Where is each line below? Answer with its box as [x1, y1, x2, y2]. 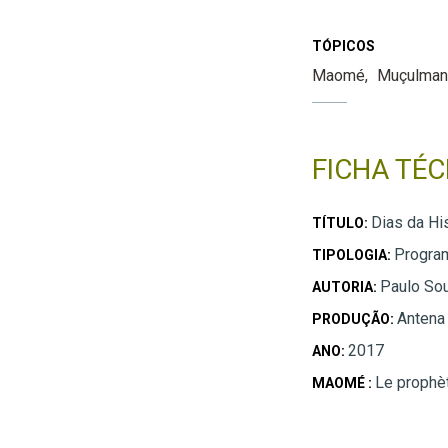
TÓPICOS [311, 37, 375, 54]
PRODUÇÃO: [311, 310, 397, 327]
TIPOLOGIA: [311, 246, 394, 263]
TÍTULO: [311, 214, 371, 231]
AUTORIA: [311, 278, 380, 295]
